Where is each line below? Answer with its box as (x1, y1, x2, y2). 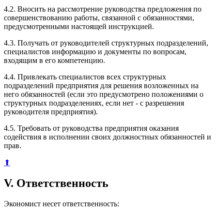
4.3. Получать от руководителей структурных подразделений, (4, 38, 208, 47)
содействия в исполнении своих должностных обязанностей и (4, 132, 211, 141)
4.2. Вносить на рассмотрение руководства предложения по (4, 4, 201, 13)
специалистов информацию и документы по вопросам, (4, 47, 186, 56)
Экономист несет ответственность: (4, 199, 119, 208)
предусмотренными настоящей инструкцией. (4, 22, 154, 31)
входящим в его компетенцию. (4, 56, 105, 64)
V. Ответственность (4, 176, 108, 189)
